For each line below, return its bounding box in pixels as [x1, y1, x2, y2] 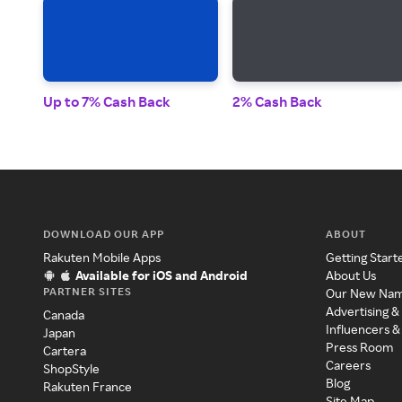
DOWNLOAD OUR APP [43, 227, 164, 241]
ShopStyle [43, 361, 100, 377]
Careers [326, 357, 371, 373]
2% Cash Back [232, 92, 322, 111]
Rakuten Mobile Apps [43, 249, 161, 266]
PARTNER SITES [43, 284, 132, 299]
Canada [43, 307, 84, 323]
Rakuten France [43, 379, 132, 395]
